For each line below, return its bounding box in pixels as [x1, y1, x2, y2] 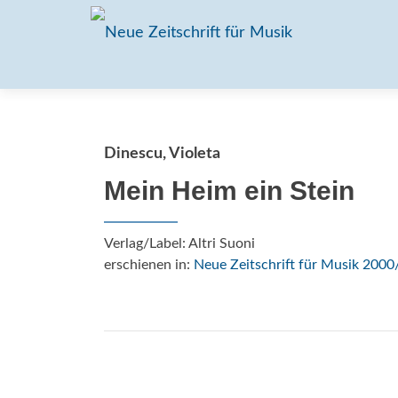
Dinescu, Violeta [104, 146, 220, 162]
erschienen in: [104, 258, 194, 272]
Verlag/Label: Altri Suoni [104, 236, 255, 251]
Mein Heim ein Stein [104, 176, 354, 205]
